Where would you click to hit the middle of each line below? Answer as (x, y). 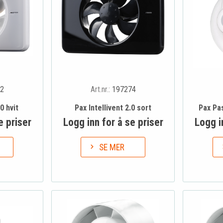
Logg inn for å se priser (113, 122)
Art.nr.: (101, 89)
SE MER (112, 148)
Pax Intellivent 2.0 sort (113, 108)
